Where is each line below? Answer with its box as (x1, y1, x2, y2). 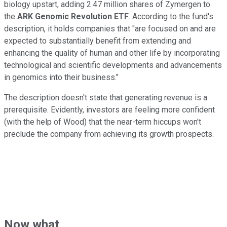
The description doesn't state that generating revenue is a (4, 93, 207, 103)
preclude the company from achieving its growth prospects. (4, 129, 214, 139)
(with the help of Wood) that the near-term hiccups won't (4, 117, 201, 127)
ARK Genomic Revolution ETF (17, 12, 129, 22)
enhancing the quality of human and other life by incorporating (4, 48, 220, 58)
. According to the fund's (129, 12, 213, 22)
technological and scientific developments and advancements (4, 60, 222, 70)
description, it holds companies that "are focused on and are (4, 24, 216, 34)
